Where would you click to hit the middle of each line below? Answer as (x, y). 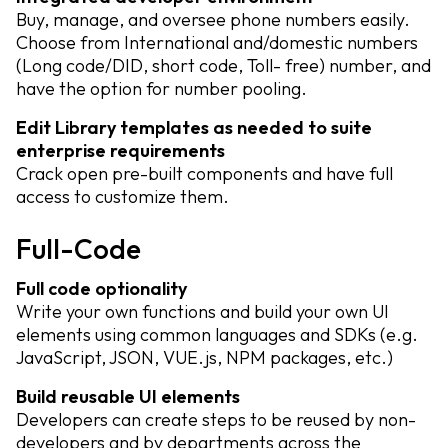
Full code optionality (101, 288)
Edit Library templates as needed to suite (194, 127)
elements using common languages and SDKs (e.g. (217, 334)
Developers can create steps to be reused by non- (216, 419)
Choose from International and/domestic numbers (217, 42)
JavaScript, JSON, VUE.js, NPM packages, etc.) (204, 357)
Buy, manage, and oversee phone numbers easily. (213, 19)
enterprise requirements (120, 150)
